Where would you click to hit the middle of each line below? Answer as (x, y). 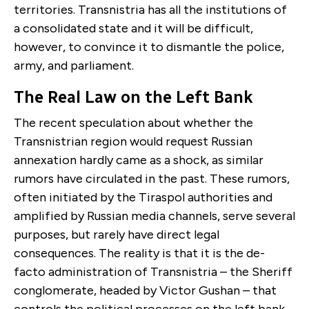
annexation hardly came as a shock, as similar (139, 160)
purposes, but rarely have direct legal (117, 235)
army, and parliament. (74, 66)
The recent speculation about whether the (133, 123)
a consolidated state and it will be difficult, (133, 29)
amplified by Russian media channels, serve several (154, 216)
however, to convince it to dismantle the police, (149, 47)
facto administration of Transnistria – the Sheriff (153, 272)
